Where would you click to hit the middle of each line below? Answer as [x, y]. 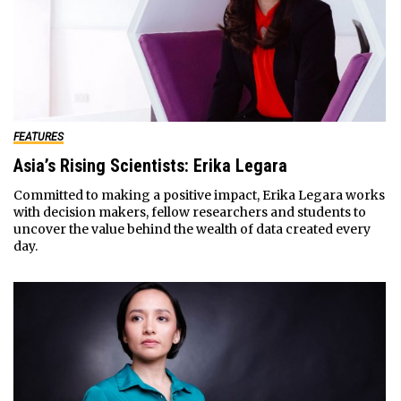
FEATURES [38, 137]
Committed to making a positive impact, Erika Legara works [199, 195]
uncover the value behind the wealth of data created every [192, 229]
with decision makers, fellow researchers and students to [189, 212]
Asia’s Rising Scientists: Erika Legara [150, 165]
